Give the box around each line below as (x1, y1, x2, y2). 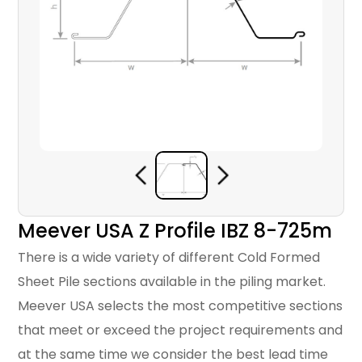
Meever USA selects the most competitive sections (18, 297, 343, 316)
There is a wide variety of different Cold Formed (18, 248, 321, 267)
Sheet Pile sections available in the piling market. (18, 272, 326, 292)
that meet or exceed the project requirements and (18, 321, 343, 340)
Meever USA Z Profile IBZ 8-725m (18, 217, 333, 245)
